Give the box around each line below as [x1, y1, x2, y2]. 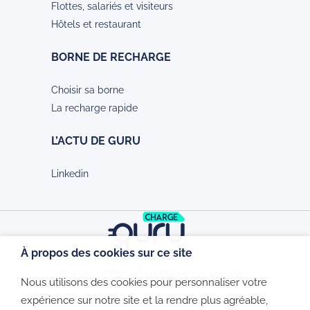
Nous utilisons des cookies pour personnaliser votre [21, 276, 267, 288]
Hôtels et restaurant [51, 19, 141, 30]
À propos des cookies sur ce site [21, 246, 192, 259]
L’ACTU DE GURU [51, 134, 140, 148]
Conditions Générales [135, 268, 243, 282]
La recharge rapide [51, 102, 138, 114]
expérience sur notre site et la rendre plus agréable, [21, 294, 268, 306]
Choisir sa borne [51, 84, 124, 96]
